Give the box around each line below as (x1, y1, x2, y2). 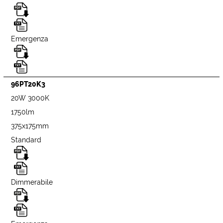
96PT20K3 (11, 80, 46, 89)
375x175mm (11, 122, 49, 130)
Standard (11, 136, 42, 144)
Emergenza (11, 34, 49, 43)
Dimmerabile (11, 178, 53, 186)
